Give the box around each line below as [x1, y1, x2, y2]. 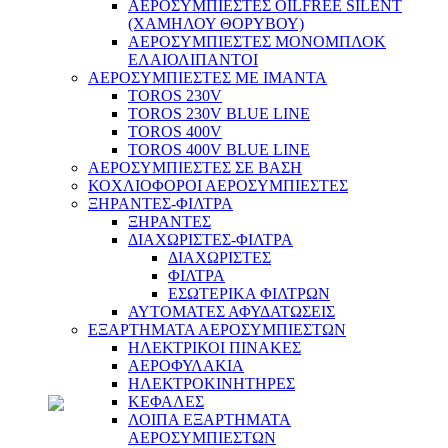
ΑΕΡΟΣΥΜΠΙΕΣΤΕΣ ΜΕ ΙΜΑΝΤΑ [88, 69, 327, 87]
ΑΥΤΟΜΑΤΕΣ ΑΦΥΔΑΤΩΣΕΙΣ [128, 303, 335, 321]
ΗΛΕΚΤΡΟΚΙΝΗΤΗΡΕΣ [128, 375, 295, 393]
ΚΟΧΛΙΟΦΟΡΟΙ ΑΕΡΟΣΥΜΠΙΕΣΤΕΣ [88, 177, 348, 195]
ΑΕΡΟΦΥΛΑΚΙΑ [128, 357, 244, 375]
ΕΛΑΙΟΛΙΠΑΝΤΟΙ [128, 51, 258, 69]
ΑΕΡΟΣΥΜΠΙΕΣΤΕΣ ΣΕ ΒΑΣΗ [88, 159, 302, 177]
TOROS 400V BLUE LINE [128, 141, 310, 159]
